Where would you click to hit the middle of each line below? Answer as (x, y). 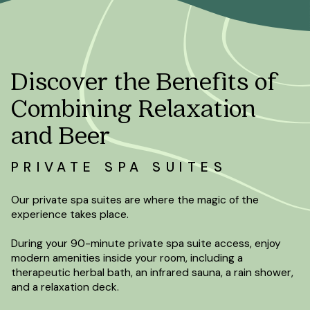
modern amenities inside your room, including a (127, 258)
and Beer (60, 134)
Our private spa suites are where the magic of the (135, 200)
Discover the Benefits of (144, 80)
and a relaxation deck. (65, 287)
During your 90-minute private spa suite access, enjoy (146, 243)
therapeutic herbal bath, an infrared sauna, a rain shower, (152, 272)
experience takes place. (70, 214)
